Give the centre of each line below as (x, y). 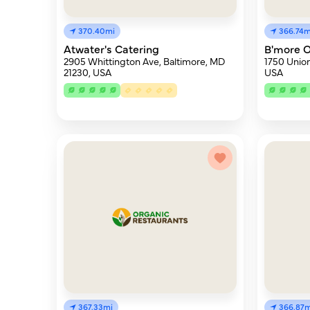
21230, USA (88, 72)
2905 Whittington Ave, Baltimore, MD (144, 61)
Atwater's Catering (111, 48)
